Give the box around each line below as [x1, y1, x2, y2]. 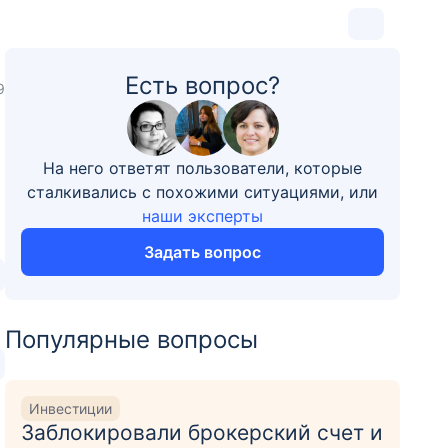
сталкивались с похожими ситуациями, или [27, 182, 379, 202]
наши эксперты [142, 206, 264, 226]
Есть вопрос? [125, 71, 281, 100]
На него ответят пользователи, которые [43, 158, 363, 178]
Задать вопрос [144, 242, 262, 262]
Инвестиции [29, 399, 113, 417]
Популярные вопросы [5, 325, 259, 354]
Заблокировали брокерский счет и [21, 420, 384, 445]
